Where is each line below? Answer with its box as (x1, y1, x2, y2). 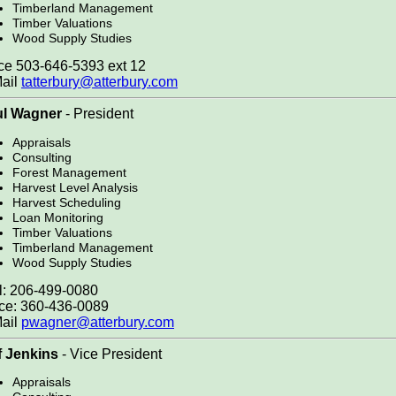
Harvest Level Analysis (12, 179, 138, 194)
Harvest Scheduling (12, 194, 121, 209)
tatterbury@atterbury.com (21, 74, 178, 90)
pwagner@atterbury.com (21, 315, 174, 330)
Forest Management (12, 164, 126, 179)
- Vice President (58, 346, 162, 362)
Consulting (12, 149, 72, 164)
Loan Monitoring (12, 209, 103, 225)
